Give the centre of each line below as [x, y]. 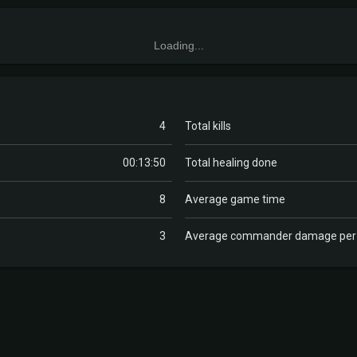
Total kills [208, 126]
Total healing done [231, 163]
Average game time [235, 199]
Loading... [178, 45]
